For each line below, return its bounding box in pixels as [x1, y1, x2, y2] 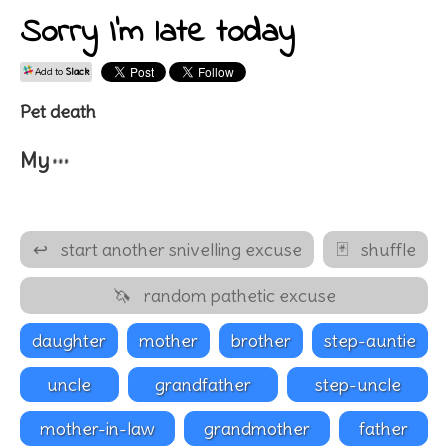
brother [231, 328, 291, 352]
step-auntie [324, 328, 416, 352]
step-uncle [314, 372, 401, 396]
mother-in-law [40, 416, 155, 440]
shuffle [356, 237, 416, 261]
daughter [32, 328, 106, 352]
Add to [33, 65, 65, 78]
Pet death [20, 99, 96, 123]
